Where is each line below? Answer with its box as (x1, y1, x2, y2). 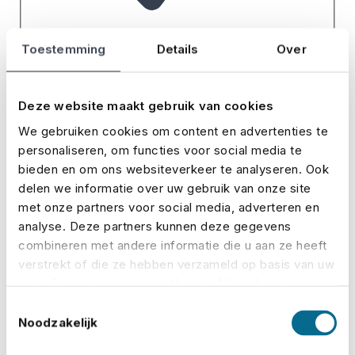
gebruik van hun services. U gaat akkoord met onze (18, 275, 317, 290)
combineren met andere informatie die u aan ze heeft (18, 237, 327, 252)
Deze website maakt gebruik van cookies (18, 97, 274, 113)
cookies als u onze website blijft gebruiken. (18, 294, 269, 309)
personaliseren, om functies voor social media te (18, 142, 302, 157)
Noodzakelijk (18, 315, 98, 330)
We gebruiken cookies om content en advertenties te (18, 123, 328, 138)
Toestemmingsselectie (6, 299, 132, 315)
